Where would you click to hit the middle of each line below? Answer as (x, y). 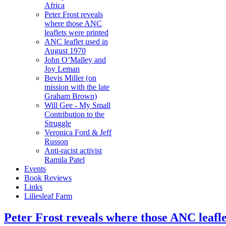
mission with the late (77, 87)
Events (35, 169)
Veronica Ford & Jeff (78, 132)
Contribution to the (74, 114)
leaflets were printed (76, 33)
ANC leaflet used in (76, 42)
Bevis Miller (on (70, 78)
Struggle (58, 123)
